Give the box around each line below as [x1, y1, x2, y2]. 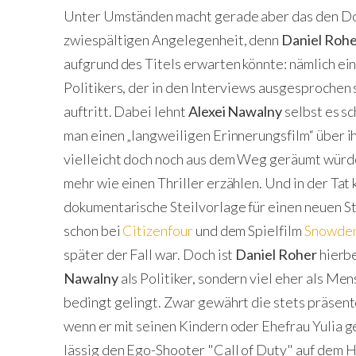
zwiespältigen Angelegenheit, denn [64, 31, 282, 48]
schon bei [64, 222, 123, 239]
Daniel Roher [235, 246, 317, 263]
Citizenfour [122, 222, 193, 239]
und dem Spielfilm [192, 222, 304, 239]
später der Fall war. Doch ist [64, 246, 236, 263]
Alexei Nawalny [188, 103, 283, 120]
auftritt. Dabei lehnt [64, 103, 188, 120]
